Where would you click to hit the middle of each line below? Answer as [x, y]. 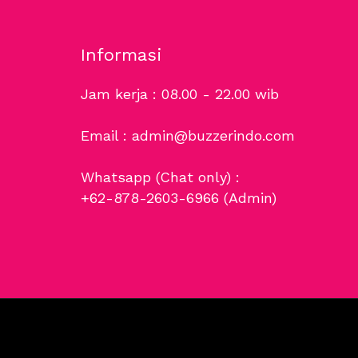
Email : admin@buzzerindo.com [188, 135]
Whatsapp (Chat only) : [160, 177]
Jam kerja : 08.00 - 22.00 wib [180, 93]
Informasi [121, 55]
